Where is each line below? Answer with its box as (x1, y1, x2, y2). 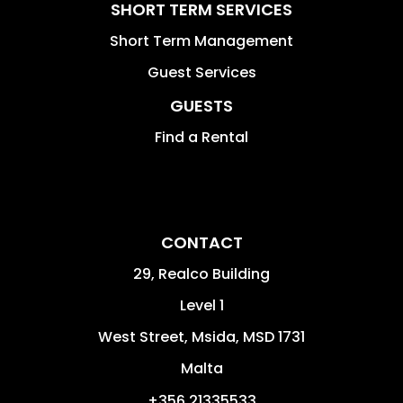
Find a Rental (155, 126, 248, 148)
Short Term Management (110, 30, 293, 51)
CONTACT (160, 230, 243, 254)
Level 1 (179, 294, 224, 316)
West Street (98, 326, 184, 347)
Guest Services (147, 61, 256, 83)
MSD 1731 (243, 326, 305, 347)
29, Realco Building (133, 263, 270, 284)
